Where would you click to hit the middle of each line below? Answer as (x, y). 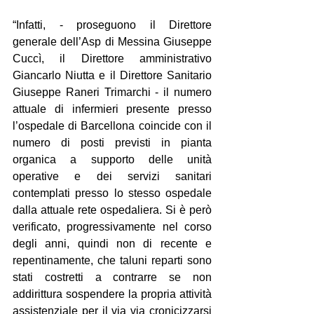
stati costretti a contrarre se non (112, 277)
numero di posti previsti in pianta (112, 143)
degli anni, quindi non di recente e (112, 244)
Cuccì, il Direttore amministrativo (112, 59)
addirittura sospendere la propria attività (112, 294)
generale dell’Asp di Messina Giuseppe (112, 42)
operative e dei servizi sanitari (112, 176)
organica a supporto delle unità (112, 159)
